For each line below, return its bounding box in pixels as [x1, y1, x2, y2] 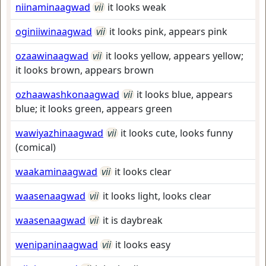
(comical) [15, 141, 56, 154]
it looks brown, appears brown [15, 64, 154, 77]
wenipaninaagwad [15, 238, 98, 251]
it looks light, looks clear [103, 189, 211, 202]
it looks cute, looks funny [121, 126, 233, 140]
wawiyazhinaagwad [15, 126, 103, 140]
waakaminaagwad [15, 165, 97, 178]
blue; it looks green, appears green [15, 102, 172, 115]
